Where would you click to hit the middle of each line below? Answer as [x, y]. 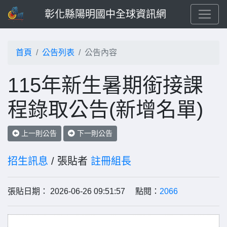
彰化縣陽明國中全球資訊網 [105, 14]
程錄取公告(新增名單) [105, 109]
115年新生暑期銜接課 [105, 85]
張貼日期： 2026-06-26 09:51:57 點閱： [84, 191]
